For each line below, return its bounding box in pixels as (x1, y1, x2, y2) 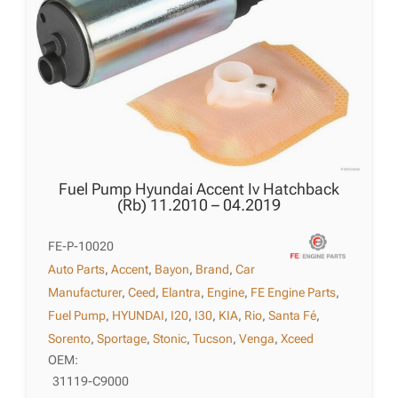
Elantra (162, 285, 202, 300)
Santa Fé (268, 308, 317, 323)
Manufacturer (48, 285, 123, 300)
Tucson (193, 331, 234, 346)
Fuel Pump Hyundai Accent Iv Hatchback (58, 179, 339, 199)
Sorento (48, 331, 92, 346)
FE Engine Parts (251, 285, 337, 300)
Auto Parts (48, 262, 106, 277)
